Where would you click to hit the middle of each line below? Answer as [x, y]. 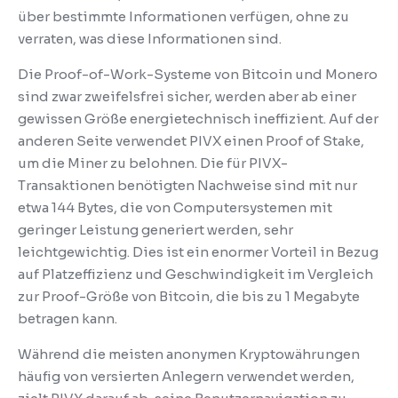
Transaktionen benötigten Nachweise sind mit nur [187, 185]
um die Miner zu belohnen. [109, 163]
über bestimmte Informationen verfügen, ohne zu [183, 16]
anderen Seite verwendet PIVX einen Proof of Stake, [191, 140]
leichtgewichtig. [75, 251]
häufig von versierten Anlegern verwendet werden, [186, 376]
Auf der [354, 118]
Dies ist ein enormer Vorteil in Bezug [255, 251]
